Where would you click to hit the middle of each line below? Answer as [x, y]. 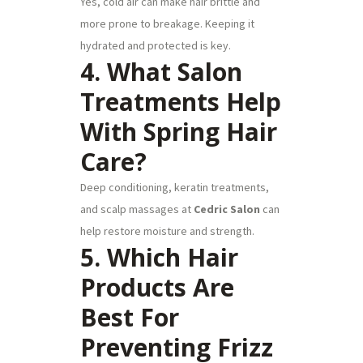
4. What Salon [161, 71]
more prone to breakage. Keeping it [167, 23]
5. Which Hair [159, 257]
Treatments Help [181, 101]
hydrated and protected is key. [156, 45]
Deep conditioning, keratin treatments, [175, 187]
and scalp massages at [137, 209]
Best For [130, 317]
